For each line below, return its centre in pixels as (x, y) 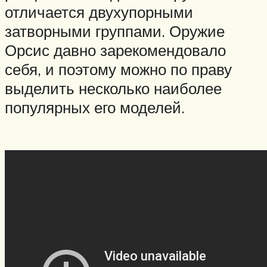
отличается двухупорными (99, 12)
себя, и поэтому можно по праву (118, 69)
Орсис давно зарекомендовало (115, 50)
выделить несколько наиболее (113, 88)
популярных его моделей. (95, 107)
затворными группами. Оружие (115, 31)
